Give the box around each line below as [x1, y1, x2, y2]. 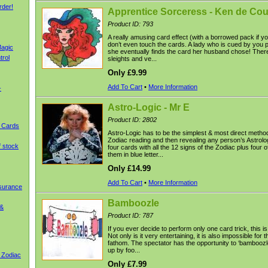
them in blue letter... [108, 151, 163, 158]
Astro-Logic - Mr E [108, 102, 190, 112]
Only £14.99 [108, 164, 151, 173]
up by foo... [108, 246, 140, 254]
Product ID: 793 [108, 20, 153, 28]
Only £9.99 [108, 68, 147, 77]
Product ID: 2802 [108, 116, 157, 123]
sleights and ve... [108, 55, 157, 62]
